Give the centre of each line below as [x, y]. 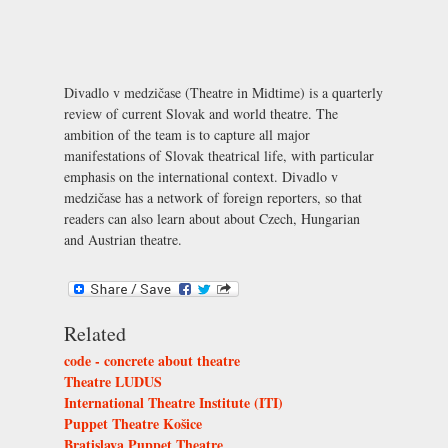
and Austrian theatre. [123, 239]
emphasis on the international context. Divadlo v [201, 176]
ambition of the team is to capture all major [187, 134]
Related [95, 334]
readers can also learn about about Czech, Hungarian [212, 218]
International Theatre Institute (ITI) [173, 403]
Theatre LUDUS [113, 382]
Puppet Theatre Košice [133, 424]
